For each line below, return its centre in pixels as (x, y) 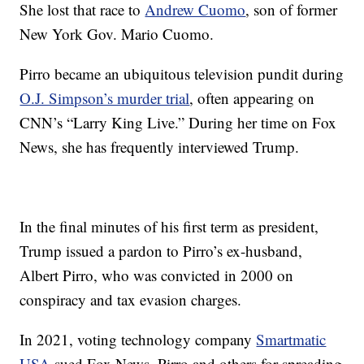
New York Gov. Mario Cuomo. (117, 33)
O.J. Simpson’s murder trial (105, 97)
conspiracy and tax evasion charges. (131, 299)
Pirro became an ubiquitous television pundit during (182, 73)
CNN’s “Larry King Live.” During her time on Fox (178, 122)
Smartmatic (291, 339)
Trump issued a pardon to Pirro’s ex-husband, (161, 250)
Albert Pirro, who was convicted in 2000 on (157, 275)
